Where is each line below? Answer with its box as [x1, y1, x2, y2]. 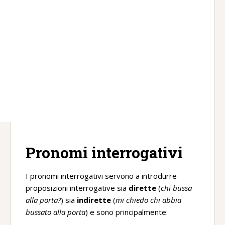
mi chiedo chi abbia [116, 195, 181, 205]
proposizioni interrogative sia [26, 183, 129, 193]
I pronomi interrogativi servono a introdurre [26, 171, 177, 181]
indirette [77, 195, 111, 205]
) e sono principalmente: [85, 207, 168, 217]
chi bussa [161, 183, 192, 193]
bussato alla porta [26, 207, 85, 217]
